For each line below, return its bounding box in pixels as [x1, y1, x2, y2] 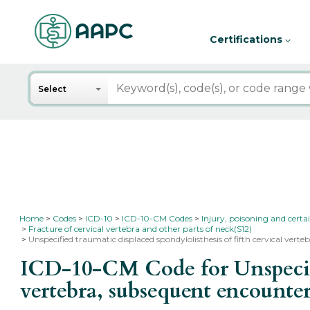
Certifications [210, 33, 285, 46]
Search [29, 73, 71, 86]
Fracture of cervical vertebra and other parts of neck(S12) [28, 224, 253, 234]
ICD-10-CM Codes [122, 213, 193, 224]
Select [38, 84, 67, 94]
